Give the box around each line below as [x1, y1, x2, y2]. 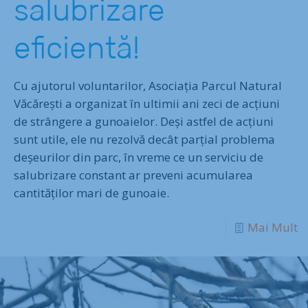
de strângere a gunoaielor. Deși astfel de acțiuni [14, 113, 274, 129]
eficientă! [14, 29, 140, 66]
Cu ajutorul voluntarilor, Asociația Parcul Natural [14, 77, 282, 93]
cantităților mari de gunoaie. [14, 184, 169, 201]
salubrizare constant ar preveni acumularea [14, 166, 253, 183]
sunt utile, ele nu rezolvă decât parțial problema [14, 131, 275, 147]
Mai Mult [247, 219, 298, 235]
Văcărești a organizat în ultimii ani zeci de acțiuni [14, 95, 280, 111]
